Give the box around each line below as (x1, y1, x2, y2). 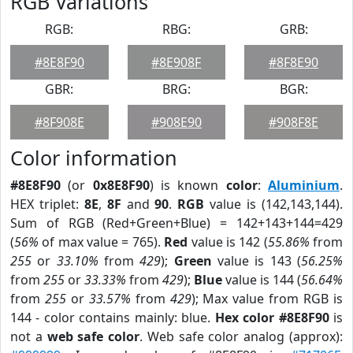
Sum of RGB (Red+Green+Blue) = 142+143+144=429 (10, 214, 343, 232)
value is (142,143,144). (204, 195, 344, 213)
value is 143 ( (211, 252, 302, 269)
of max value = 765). (39, 233, 165, 251)
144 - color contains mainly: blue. (10, 309, 215, 326)
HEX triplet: (10, 195, 84, 213)
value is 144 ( (222, 271, 301, 288)
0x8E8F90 (92, 176, 150, 194)
